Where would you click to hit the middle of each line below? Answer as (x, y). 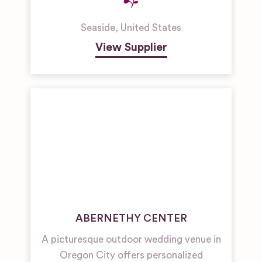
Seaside (98, 28)
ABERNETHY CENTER (131, 218)
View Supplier (131, 47)
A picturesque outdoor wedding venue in (131, 239)
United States (151, 28)
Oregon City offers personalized (131, 255)
